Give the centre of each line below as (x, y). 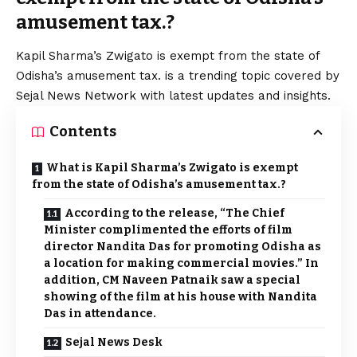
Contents (83, 132)
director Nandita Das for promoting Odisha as (182, 247)
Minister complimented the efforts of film (168, 230)
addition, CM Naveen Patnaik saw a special (172, 280)
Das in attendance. (100, 314)
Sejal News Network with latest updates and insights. (173, 96)
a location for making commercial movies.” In (181, 264)
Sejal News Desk (114, 343)
